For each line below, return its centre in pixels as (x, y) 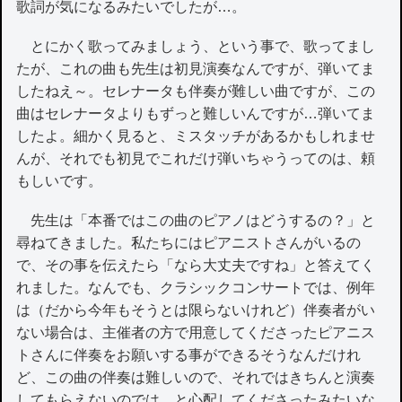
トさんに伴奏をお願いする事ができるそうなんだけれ (189, 355)
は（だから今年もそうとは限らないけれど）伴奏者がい (196, 310)
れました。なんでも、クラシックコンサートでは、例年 (196, 288)
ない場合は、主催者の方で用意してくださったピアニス (196, 333)
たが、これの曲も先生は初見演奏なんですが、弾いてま (196, 69)
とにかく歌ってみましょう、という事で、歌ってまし (196, 47)
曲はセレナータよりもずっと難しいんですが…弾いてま (196, 114)
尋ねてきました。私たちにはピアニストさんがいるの (189, 243)
